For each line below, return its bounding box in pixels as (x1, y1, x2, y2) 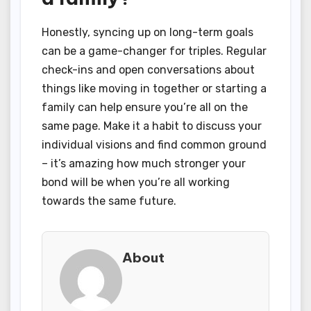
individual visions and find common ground (42, 137, 267, 151)
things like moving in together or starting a (42, 81, 267, 95)
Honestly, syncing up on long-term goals (42, 25, 253, 39)
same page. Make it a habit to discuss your (42, 119, 262, 133)
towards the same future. (42, 194, 176, 208)
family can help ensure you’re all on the (42, 100, 248, 114)
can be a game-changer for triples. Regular (42, 44, 267, 58)
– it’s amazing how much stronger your (42, 156, 246, 170)
